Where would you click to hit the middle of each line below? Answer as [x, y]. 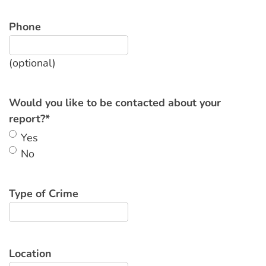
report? [27, 119]
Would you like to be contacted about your [115, 103]
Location [30, 254]
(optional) [32, 63]
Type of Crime [44, 194]
